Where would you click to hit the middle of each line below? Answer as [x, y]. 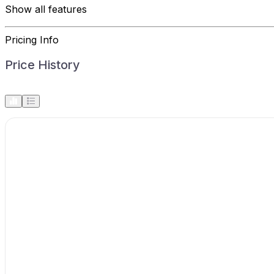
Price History [43, 65]
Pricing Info [32, 39]
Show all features [46, 9]
